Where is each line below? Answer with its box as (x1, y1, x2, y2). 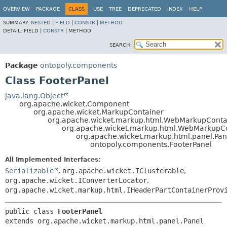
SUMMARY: (3, 20, 31, 25)
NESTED (31, 20, 51, 25)
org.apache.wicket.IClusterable (62, 167, 184, 175)
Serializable (5, 167, 54, 175)
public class (5, 207, 58, 215)
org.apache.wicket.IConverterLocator (5, 176, 147, 184)
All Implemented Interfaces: (5, 156, 101, 163)
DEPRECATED (128, 6, 161, 12)
